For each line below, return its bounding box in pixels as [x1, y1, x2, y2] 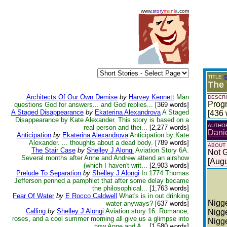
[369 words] [153, 101, 189, 108]
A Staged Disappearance [11, 108, 84, 116]
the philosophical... [92, 184, 147, 192]
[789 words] [153, 139, 189, 146]
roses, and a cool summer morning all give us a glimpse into [12, 215, 189, 222]
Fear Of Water [13, 192, 54, 200]
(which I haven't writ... [84, 162, 147, 169]
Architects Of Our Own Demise [26, 93, 118, 101]
